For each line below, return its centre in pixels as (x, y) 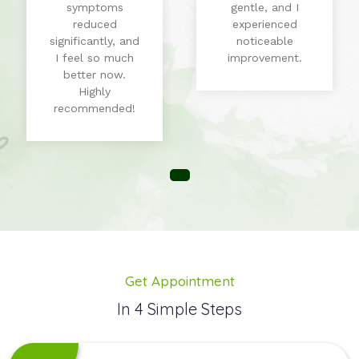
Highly (95, 92)
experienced (264, 24)
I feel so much (95, 58)
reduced (95, 24)
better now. (95, 75)
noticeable (264, 41)
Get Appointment (179, 281)
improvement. (264, 58)
